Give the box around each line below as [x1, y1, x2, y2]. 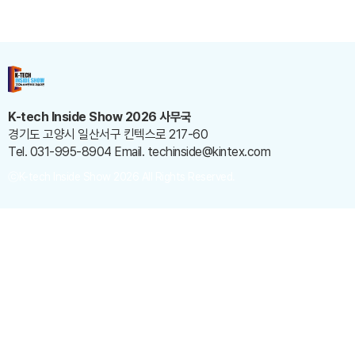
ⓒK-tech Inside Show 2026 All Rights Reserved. [8, 170, 235, 184]
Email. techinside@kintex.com [114, 144, 270, 160]
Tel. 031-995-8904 [8, 144, 112, 160]
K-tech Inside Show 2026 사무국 [8, 109, 192, 125]
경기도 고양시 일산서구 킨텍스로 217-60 [8, 127, 208, 143]
